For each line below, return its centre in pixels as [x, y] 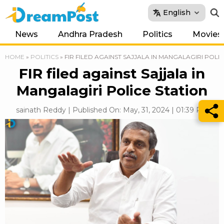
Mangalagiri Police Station [112, 90]
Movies [207, 34]
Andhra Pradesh [90, 34]
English [177, 12]
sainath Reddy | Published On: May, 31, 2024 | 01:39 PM [112, 110]
